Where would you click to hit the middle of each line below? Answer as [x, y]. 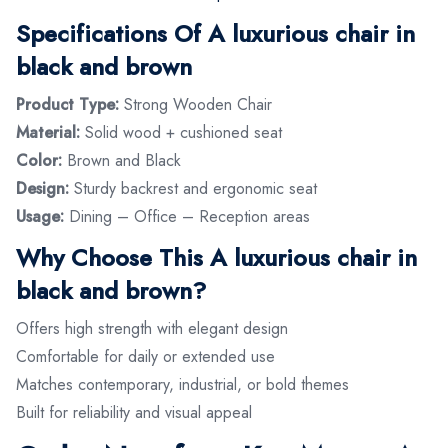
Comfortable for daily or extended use [145, 356]
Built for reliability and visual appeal [134, 412]
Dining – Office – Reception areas [187, 216]
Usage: [40, 216]
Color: [39, 160]
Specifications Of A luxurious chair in [215, 33]
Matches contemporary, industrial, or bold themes [182, 384]
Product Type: [67, 104]
